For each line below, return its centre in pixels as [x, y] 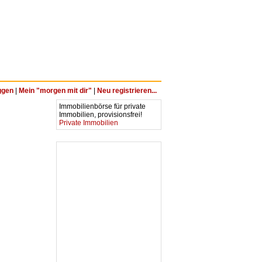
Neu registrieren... [127, 91]
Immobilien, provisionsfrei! [101, 115]
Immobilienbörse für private [102, 106]
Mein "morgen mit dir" [55, 91]
